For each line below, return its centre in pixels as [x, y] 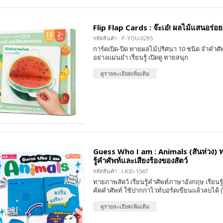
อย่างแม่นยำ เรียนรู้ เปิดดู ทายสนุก [140, 57]
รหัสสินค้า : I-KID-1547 [120, 171]
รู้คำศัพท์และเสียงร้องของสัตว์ [140, 161]
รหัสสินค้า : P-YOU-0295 [123, 38]
